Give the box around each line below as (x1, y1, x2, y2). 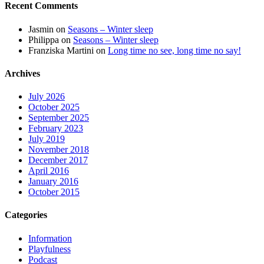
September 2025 (28, 113, 89, 123)
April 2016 (28, 166, 69, 176)
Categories (5, 210, 47, 220)
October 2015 (28, 187, 80, 197)
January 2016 (28, 176, 78, 187)
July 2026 (28, 91, 65, 102)
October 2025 (28, 102, 80, 113)
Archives (5, 68, 40, 78)
